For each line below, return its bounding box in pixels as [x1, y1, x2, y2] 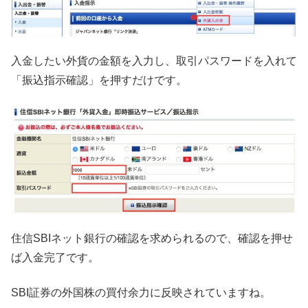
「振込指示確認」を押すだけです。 [11, 74, 187, 87]
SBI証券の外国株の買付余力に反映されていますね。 [11, 286, 271, 298]
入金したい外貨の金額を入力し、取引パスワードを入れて [11, 55, 297, 67]
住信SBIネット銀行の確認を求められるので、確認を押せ [11, 232, 293, 245]
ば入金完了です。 [11, 252, 99, 264]
